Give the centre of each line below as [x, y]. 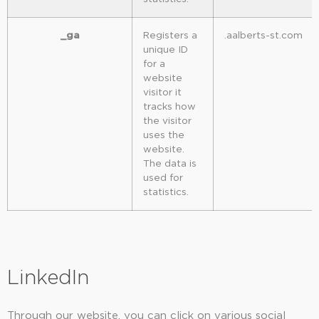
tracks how [169, 106]
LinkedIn [48, 278]
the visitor [167, 121]
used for [163, 178]
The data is [170, 163]
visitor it [162, 92]
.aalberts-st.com [263, 35]
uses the [164, 135]
